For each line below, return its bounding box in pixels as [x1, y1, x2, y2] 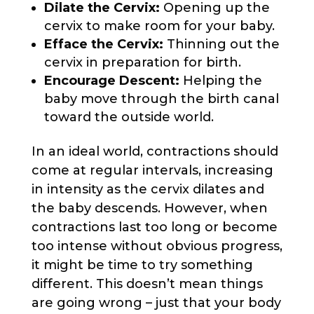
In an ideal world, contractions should [31, 143, 278, 159]
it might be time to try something [31, 257, 253, 273]
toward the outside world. [43, 109, 214, 125]
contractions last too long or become [31, 219, 278, 235]
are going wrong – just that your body [31, 294, 281, 310]
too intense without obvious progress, [31, 238, 282, 254]
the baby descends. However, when [31, 200, 268, 216]
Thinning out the [163, 36, 280, 52]
